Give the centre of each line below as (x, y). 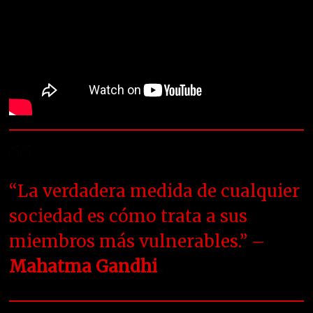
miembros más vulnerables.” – (137, 242)
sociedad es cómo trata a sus (129, 217)
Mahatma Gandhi (83, 267)
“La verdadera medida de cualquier (155, 191)
